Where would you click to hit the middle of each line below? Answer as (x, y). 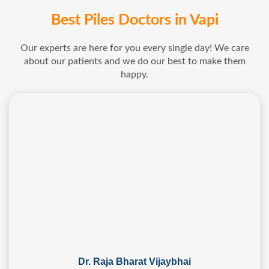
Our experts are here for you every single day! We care (134, 48)
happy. (134, 75)
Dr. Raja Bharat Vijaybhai (134, 262)
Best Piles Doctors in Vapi (134, 20)
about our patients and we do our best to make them (134, 62)
